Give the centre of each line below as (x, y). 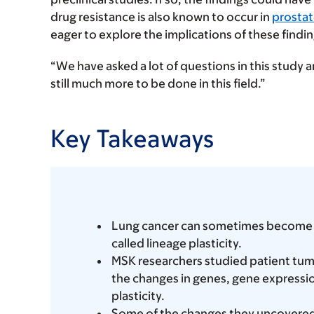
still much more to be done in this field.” (158, 83)
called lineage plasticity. (177, 243)
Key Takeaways (132, 138)
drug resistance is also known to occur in (161, 16)
